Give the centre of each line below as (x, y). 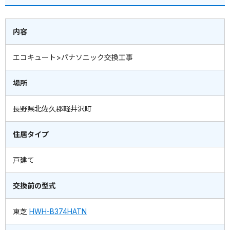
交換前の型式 (34, 186)
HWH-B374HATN (58, 212)
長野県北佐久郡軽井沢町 (52, 109)
